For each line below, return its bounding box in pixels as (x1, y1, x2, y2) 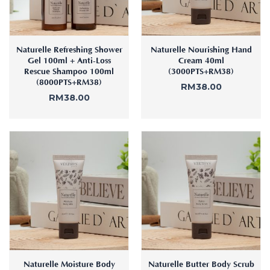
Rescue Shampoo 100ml (24, 67, 114, 77)
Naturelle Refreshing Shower (16, 45, 122, 55)
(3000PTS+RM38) (168, 67, 234, 77)
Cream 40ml (178, 56, 224, 66)
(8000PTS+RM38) (36, 78, 102, 88)
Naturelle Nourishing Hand (150, 45, 252, 55)
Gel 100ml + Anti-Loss (27, 56, 111, 66)
